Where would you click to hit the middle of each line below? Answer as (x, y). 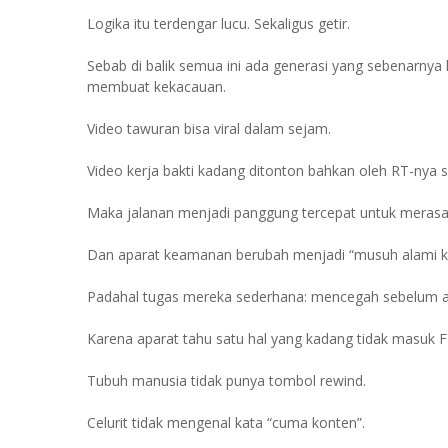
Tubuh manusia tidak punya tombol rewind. (226, 380)
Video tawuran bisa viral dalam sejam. (209, 128)
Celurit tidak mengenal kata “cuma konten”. (226, 422)
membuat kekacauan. (156, 86)
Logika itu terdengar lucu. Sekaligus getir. (218, 23)
